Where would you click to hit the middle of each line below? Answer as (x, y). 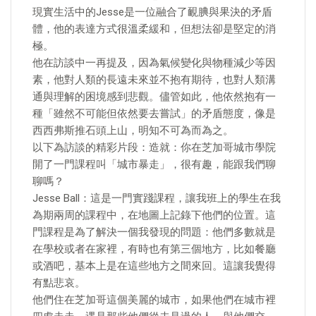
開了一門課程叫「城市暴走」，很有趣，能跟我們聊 (154, 164)
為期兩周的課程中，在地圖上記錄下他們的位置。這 (154, 215)
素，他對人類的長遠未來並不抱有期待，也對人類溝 (154, 80)
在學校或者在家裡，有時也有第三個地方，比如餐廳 (154, 249)
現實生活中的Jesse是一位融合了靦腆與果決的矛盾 (152, 12)
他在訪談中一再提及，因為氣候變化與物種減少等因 (154, 63)
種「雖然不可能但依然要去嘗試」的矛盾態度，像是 (154, 114)
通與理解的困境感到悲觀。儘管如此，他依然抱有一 (154, 97)
